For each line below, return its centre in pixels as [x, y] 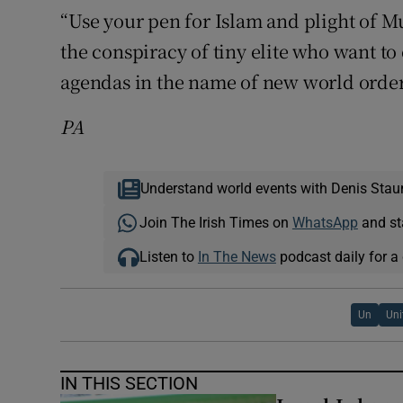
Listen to [168, 257]
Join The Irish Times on [215, 223]
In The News [237, 257]
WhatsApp [325, 223]
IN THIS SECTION [130, 384]
